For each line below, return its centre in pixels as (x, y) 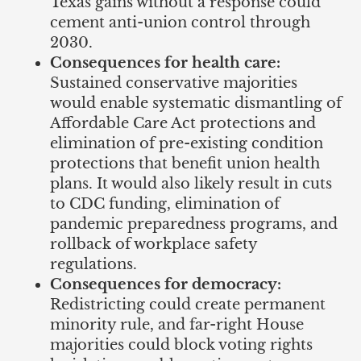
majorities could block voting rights (182, 345)
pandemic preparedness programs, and (194, 224)
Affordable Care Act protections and (183, 124)
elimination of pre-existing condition (187, 144)
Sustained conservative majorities (174, 83)
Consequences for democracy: (166, 285)
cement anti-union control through (180, 23)
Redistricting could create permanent (188, 305)
